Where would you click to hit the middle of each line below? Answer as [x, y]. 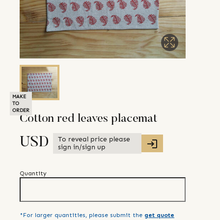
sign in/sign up [82, 147]
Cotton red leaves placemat [88, 119]
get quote [159, 215]
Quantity [33, 174]
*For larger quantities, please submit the [81, 215]
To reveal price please [94, 139]
